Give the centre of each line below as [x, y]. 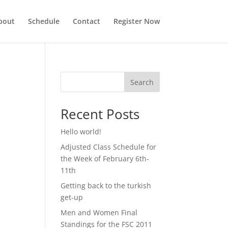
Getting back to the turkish [106, 186]
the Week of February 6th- [105, 159]
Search [142, 82]
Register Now [136, 21]
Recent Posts [100, 114]
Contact [86, 21]
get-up [72, 197]
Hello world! [81, 132]
